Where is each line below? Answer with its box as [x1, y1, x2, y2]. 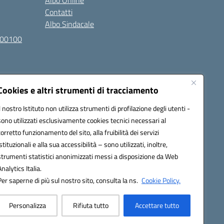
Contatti [45, 6, 72, 18]
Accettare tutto [135, 200, 179, 210]
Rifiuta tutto [72, 200, 108, 210]
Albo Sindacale [45, 18, 94, 30]
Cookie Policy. [141, 175, 180, 185]
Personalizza [8, 200, 46, 210]
